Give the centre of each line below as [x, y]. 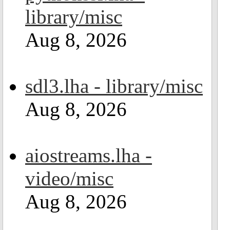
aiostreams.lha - [89, 155]
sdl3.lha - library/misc [114, 86]
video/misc [69, 178]
